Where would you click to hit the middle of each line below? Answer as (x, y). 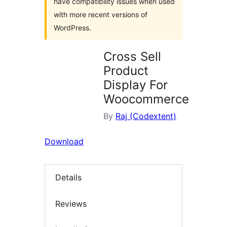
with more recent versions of (101, 14)
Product (126, 71)
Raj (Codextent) (146, 116)
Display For (136, 85)
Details (68, 178)
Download (64, 141)
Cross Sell (132, 56)
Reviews (71, 203)
